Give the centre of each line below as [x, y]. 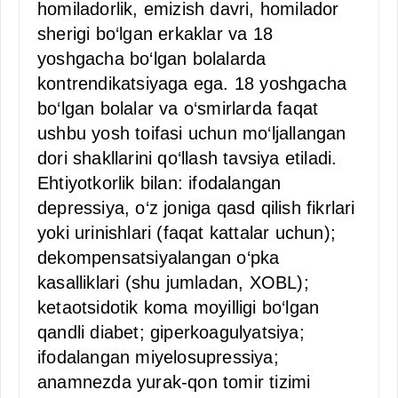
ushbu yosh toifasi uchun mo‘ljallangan [192, 133]
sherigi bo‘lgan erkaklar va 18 [155, 34]
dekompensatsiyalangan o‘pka [159, 258]
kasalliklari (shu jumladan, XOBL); [173, 283]
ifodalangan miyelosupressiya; [158, 357]
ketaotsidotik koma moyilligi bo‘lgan [179, 307]
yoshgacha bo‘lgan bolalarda [152, 59]
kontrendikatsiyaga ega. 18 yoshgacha [192, 84]
